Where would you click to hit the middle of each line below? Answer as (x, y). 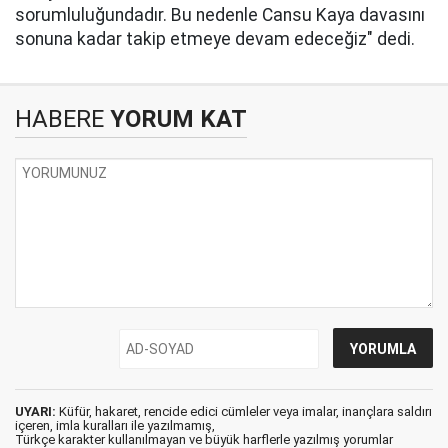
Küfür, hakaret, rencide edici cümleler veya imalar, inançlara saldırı (244, 411)
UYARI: (35, 411)
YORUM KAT (175, 119)
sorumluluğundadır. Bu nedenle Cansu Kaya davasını (220, 15)
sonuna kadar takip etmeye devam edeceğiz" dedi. (215, 39)
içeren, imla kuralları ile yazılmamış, (115, 425)
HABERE (59, 119)
